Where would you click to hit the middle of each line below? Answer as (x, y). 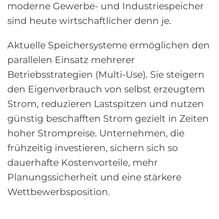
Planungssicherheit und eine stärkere (94, 177)
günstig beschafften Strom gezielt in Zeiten (108, 118)
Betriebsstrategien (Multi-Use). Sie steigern (106, 74)
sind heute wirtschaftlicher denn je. (89, 21)
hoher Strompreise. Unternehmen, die (96, 133)
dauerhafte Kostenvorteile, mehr (83, 162)
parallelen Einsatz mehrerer (71, 60)
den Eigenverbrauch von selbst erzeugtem (106, 89)
